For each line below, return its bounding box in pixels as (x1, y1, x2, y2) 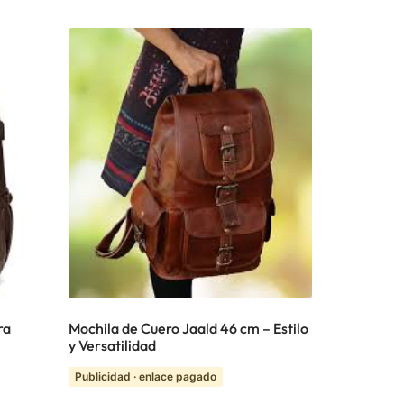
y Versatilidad (69, 335, 156, 354)
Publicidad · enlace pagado (75, 369, 216, 383)
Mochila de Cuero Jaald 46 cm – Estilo (69, 318, 308, 337)
